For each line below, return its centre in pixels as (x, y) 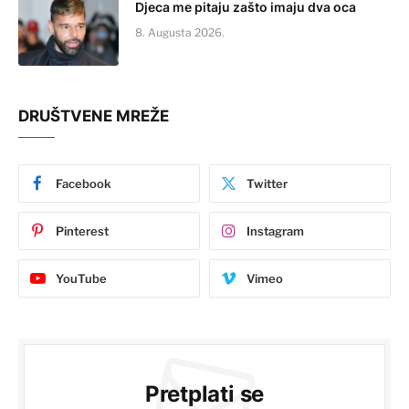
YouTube (81, 278)
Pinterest (82, 231)
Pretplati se (204, 393)
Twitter (267, 183)
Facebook (84, 183)
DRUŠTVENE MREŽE (94, 115)
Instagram (275, 231)
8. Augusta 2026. (180, 32)
